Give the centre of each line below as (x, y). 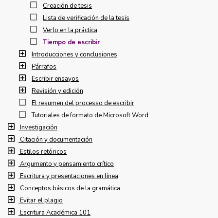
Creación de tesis (67, 6)
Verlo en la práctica (70, 30)
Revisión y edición (57, 91)
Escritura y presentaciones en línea (69, 176)
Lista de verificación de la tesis (86, 18)
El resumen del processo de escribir (83, 103)
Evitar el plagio (41, 200)
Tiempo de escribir (71, 42)
